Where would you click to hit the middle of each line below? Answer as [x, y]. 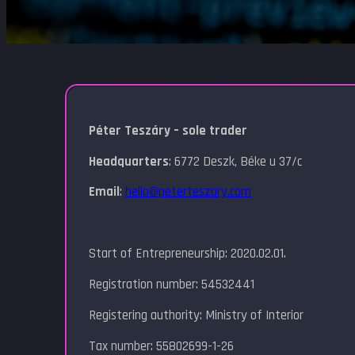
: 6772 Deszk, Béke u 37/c [236, 161]
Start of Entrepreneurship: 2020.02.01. [188, 254]
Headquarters [129, 161]
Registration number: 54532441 [172, 285]
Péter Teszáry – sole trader [168, 130]
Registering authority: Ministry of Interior [197, 316]
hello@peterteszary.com [189, 192]
